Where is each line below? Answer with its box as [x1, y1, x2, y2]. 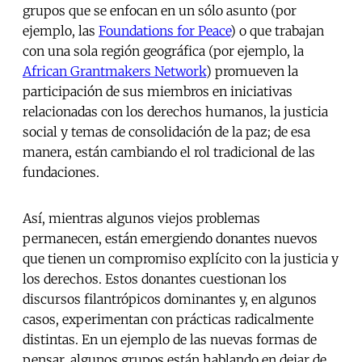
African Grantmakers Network [23, 63, 206, 80]
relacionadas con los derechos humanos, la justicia [23, 103, 328, 120]
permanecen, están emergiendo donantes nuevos [23, 230, 318, 247]
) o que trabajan [230, 23, 324, 40]
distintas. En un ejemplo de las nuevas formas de [23, 331, 317, 348]
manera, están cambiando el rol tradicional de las [23, 144, 315, 161]
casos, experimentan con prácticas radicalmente [23, 311, 314, 328]
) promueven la [206, 63, 298, 80]
